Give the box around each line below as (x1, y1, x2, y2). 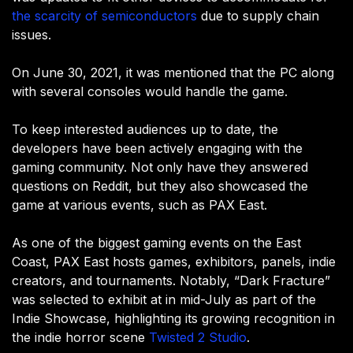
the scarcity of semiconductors (12, 8, 197, 24)
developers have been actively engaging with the (12, 140, 303, 157)
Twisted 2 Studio (149, 329, 247, 346)
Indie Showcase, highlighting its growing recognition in (12, 310, 335, 327)
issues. (12, 27, 51, 43)
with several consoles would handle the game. (12, 84, 288, 100)
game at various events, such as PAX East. (12, 197, 267, 214)
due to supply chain (197, 8, 319, 24)
